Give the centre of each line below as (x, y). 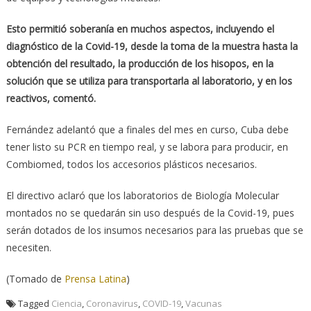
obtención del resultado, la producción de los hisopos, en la (140, 64)
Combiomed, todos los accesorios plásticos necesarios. (131, 165)
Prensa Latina (95, 279)
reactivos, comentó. (51, 99)
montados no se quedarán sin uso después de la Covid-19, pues (150, 213)
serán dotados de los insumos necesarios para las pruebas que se (154, 230)
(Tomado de (35, 279)
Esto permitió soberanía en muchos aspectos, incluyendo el (140, 29)
